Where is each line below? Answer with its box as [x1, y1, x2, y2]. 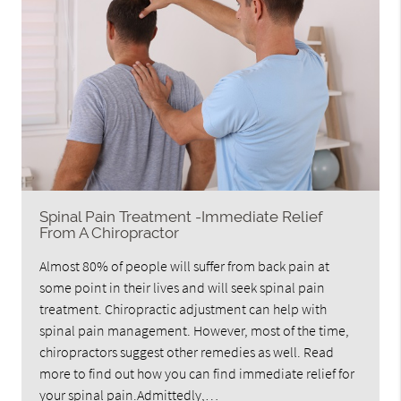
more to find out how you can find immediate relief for [39, 364, 355, 383]
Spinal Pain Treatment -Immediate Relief [39, 208, 324, 226]
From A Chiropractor [39, 224, 180, 243]
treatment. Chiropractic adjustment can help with [39, 300, 328, 319]
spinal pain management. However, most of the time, [39, 321, 350, 340]
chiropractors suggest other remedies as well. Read [39, 343, 335, 362]
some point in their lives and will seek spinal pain [39, 278, 326, 297]
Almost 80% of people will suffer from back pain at [39, 257, 330, 276]
